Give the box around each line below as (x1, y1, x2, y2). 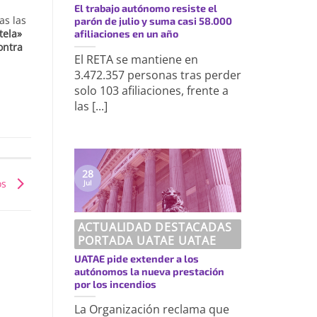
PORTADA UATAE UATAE (77, 233, 217, 249)
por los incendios (74, 277, 156, 290)
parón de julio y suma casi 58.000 (74, 15, 232, 28)
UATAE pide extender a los (74, 252, 199, 265)
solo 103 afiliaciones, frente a (74, 83, 229, 99)
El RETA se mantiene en (74, 52, 198, 68)
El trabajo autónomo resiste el (74, 2, 217, 15)
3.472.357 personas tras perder (74, 67, 241, 83)
